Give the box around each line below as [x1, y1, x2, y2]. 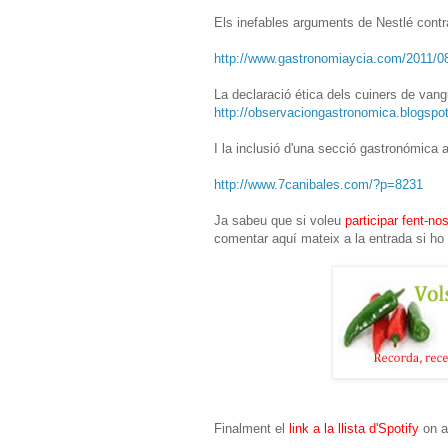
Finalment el [214, 420, 285, 436]
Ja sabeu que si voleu [214, 212, 341, 228]
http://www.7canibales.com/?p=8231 [214, 176, 423, 192]
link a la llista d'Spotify [285, 420, 419, 436]
